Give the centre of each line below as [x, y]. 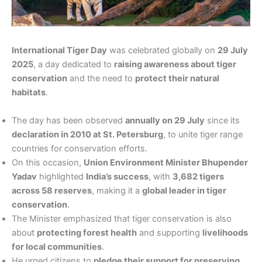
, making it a [117, 190]
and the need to [101, 79]
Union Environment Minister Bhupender [166, 162]
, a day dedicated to [74, 65]
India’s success [117, 176]
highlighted [61, 176]
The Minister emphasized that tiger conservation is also [122, 218]
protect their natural [177, 79]
